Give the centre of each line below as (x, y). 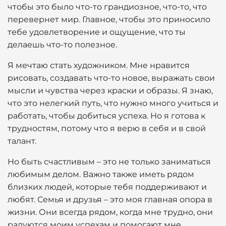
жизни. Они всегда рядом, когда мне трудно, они (110, 212)
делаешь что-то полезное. (62, 45)
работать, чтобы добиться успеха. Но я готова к (106, 116)
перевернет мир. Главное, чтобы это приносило (109, 19)
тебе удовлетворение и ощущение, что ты (97, 32)
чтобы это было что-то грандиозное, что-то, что (107, 7)
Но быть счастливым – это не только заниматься (109, 162)
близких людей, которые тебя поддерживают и (107, 187)
